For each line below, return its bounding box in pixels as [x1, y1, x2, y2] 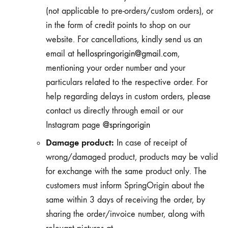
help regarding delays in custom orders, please [46, 91, 211, 102]
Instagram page [46, 120, 103, 130]
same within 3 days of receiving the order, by [46, 194, 205, 205]
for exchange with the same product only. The [46, 166, 207, 177]
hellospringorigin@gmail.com [77, 48, 178, 59]
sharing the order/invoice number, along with [46, 209, 205, 219]
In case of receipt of [114, 137, 187, 148]
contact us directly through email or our [46, 105, 183, 116]
